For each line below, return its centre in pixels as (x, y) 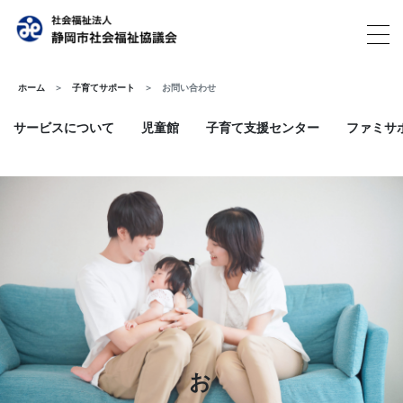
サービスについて (64, 127)
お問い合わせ (189, 87)
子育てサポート (103, 87)
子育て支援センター (263, 127)
